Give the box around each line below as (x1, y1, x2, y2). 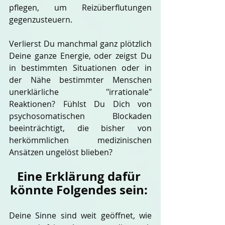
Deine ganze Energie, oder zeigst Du (9, 50, 152, 61)
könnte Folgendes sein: (10, 181, 151, 198)
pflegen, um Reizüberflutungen (9, 2, 152, 13)
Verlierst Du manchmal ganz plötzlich (9, 38, 152, 49)
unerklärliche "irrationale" (9, 86, 152, 97)
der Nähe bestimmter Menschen (9, 74, 152, 85)
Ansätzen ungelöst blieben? (9, 147, 115, 158)
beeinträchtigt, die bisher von (9, 123, 152, 134)
